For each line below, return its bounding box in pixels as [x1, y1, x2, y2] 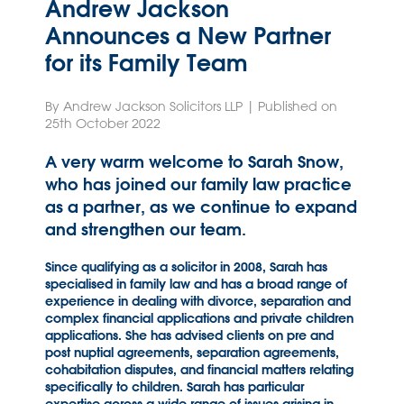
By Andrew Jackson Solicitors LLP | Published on [45, 98, 337, 115]
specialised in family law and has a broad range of [45, 276, 347, 292]
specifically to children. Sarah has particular [45, 379, 304, 395]
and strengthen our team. [45, 219, 246, 240]
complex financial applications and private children [45, 310, 353, 326]
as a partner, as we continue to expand [45, 197, 357, 217]
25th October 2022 [45, 115, 161, 132]
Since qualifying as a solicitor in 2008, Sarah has [45, 259, 327, 275]
